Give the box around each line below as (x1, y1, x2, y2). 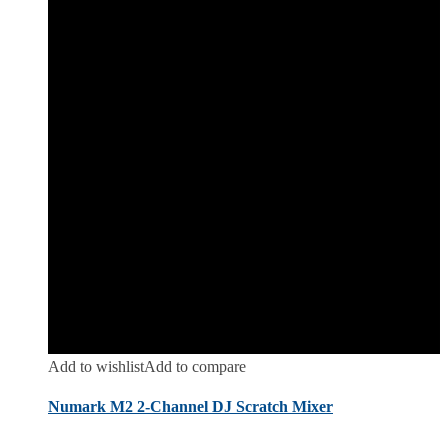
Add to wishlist (48, 358, 144, 376)
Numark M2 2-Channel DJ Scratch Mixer (48, 397, 333, 415)
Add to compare (144, 358, 246, 376)
